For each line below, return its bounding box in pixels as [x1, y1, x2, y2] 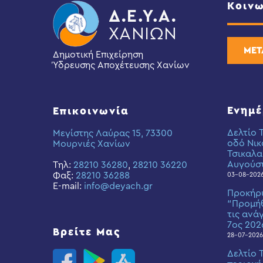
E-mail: [53, 181, 84, 191]
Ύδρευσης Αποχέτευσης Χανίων [53, 60, 190, 70]
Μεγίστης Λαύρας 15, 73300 [53, 129, 173, 138]
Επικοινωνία [53, 106, 129, 116]
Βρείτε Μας [53, 227, 121, 237]
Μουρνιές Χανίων [53, 139, 130, 149]
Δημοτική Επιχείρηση [53, 50, 143, 59]
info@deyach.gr [84, 181, 153, 191]
